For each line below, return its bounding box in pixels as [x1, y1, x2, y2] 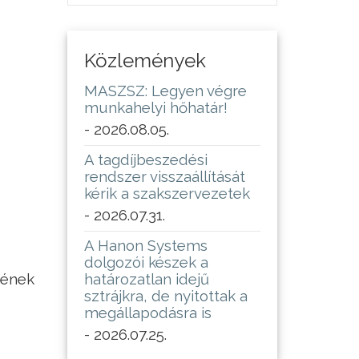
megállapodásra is [83, 304, 212, 322]
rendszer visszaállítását [83, 167, 245, 186]
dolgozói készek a [83, 253, 208, 272]
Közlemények [83, 49, 206, 73]
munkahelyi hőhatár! [83, 99, 228, 117]
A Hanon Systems [83, 236, 208, 255]
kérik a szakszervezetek [83, 184, 250, 203]
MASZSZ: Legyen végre [83, 82, 247, 100]
